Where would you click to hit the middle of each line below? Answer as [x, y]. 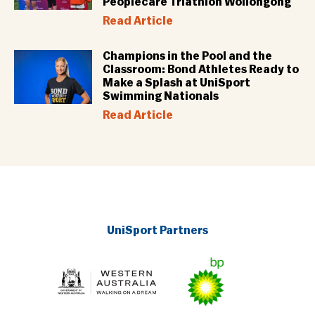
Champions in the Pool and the [187, 56]
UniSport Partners [157, 230]
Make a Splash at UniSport [176, 83]
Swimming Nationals [162, 96]
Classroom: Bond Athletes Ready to [201, 69]
